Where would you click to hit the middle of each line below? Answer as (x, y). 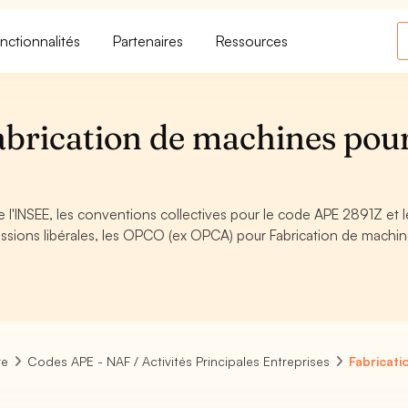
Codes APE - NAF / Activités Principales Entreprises (179, 361)
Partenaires (148, 41)
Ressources (252, 41)
